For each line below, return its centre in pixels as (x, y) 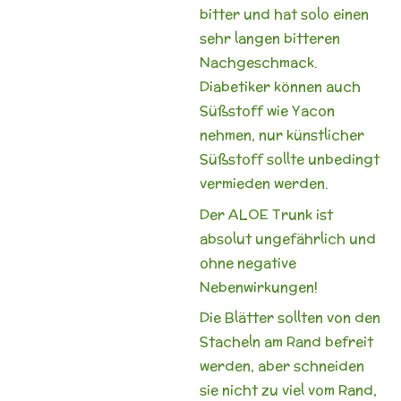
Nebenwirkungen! (258, 286)
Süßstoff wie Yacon (267, 111)
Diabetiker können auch (280, 86)
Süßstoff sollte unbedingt (289, 159)
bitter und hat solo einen (284, 14)
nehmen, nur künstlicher (282, 135)
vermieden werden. (264, 183)
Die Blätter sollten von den (290, 317)
